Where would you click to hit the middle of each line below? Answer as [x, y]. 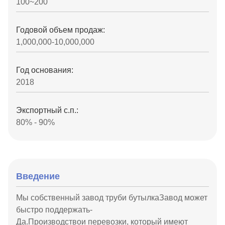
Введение [38, 176]
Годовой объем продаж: [61, 30]
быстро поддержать [53, 210]
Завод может [183, 198]
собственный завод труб [76, 198]
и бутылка [141, 198]
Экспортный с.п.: [47, 110]
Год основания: [45, 70]
